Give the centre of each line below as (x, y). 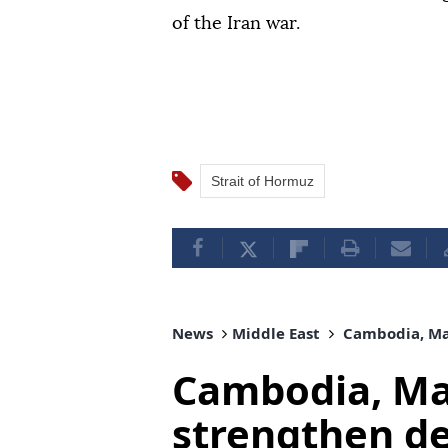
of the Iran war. (236, 23)
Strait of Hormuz (262, 180)
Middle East (276, 332)
